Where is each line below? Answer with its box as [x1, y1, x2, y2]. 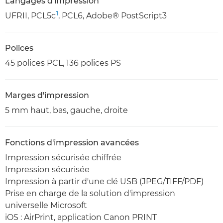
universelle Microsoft [5, 201, 87, 210]
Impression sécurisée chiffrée [5, 153, 121, 162]
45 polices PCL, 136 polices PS [5, 58, 121, 68]
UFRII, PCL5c [5, 11, 56, 20]
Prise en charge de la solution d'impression [5, 189, 175, 198]
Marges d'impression [5, 91, 89, 100]
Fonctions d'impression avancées [5, 138, 139, 147]
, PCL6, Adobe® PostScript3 [58, 11, 167, 20]
